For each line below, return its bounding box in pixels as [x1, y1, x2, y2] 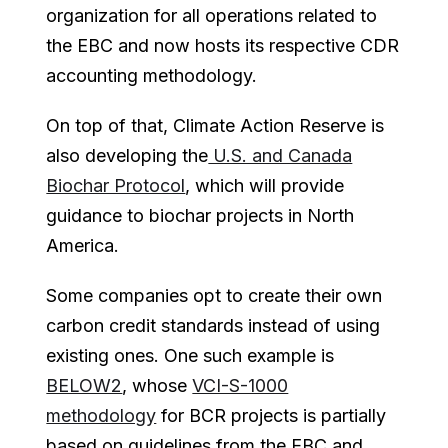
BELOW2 [46, 374, 123, 396]
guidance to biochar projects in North [46, 204, 355, 226]
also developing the [46, 144, 209, 166]
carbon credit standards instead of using [46, 314, 381, 336]
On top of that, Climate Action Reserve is [46, 114, 385, 136]
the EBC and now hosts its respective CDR [46, 34, 400, 56]
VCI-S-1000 [192, 374, 289, 396]
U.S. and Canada [208, 144, 353, 166]
